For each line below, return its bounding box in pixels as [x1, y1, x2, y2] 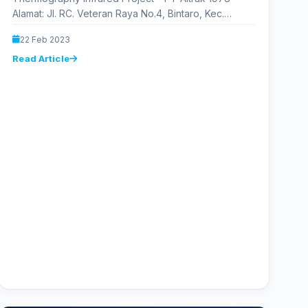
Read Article [12, 52, 69, 64]
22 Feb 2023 [20, 34, 71, 45]
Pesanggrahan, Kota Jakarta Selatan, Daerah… [12, 22, 223, 34]
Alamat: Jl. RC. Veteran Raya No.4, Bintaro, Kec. [12, 7, 225, 19]
